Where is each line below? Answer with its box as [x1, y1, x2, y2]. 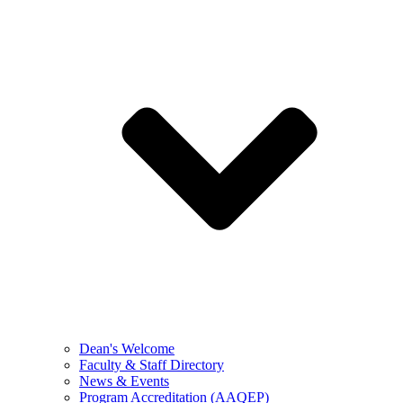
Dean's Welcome [79, 340, 175, 356]
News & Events [79, 372, 169, 389]
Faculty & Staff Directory [79, 356, 224, 372]
